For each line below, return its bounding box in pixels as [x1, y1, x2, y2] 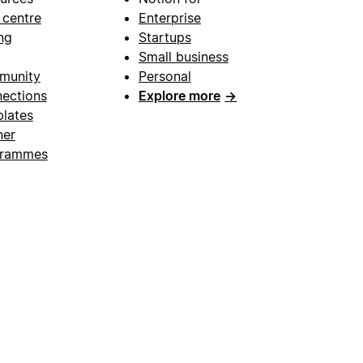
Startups [138, 28, 191, 45]
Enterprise [138, 9, 201, 26]
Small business [138, 48, 228, 65]
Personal [138, 67, 191, 84]
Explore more [138, 87, 220, 104]
